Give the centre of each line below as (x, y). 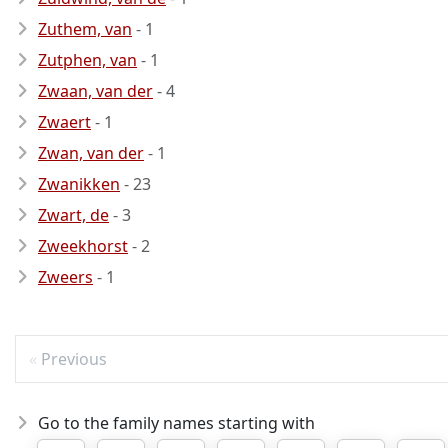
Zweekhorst (83, 246)
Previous (73, 359)
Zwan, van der (91, 153)
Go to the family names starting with (176, 423)
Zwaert (64, 122)
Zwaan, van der (95, 91)
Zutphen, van (87, 60)
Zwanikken (79, 184)
